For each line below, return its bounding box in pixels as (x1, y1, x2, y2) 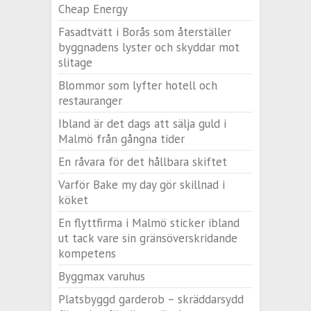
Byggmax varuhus (58, 269, 145, 285)
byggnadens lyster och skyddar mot (58, 40, 239, 56)
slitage (58, 55, 92, 71)
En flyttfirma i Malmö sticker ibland (58, 215, 239, 231)
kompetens (58, 246, 116, 262)
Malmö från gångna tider (58, 131, 185, 147)
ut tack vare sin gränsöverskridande (58, 230, 237, 246)
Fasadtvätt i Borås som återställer (58, 24, 231, 40)
